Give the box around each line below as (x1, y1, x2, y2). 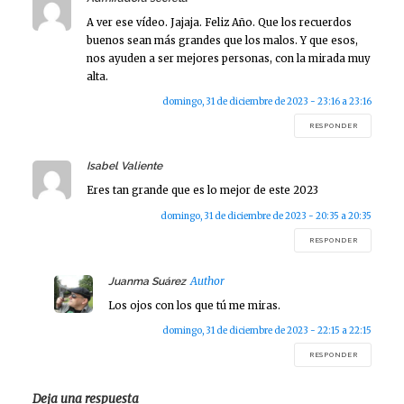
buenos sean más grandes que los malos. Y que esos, (87, 33, 358, 47)
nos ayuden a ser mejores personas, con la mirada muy (87, 51, 371, 65)
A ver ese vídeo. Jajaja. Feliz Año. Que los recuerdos (87, 15, 352, 29)
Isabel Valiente (87, 160, 162, 173)
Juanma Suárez (108, 274, 186, 288)
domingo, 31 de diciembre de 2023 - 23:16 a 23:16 (162, 96, 372, 108)
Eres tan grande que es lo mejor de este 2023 (87, 184, 318, 197)
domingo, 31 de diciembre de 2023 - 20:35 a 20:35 (161, 209, 372, 222)
